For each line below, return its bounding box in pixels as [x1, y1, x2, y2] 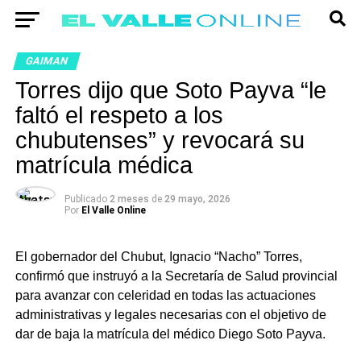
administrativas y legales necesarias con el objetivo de [15, 308, 326, 322]
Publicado [64, 193, 107, 205]
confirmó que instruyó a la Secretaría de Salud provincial [15, 269, 338, 283]
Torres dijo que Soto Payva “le [15, 77, 326, 103]
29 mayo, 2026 [164, 193, 230, 205]
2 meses [109, 193, 151, 205]
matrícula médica [15, 152, 193, 178]
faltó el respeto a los [15, 102, 223, 128]
